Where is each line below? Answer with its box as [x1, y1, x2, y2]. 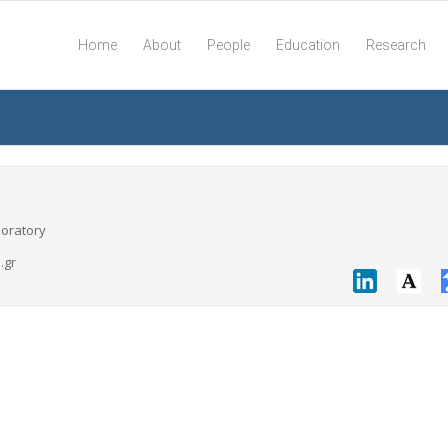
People [206, 37, 250, 53]
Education [275, 37, 340, 53]
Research [365, 37, 426, 53]
